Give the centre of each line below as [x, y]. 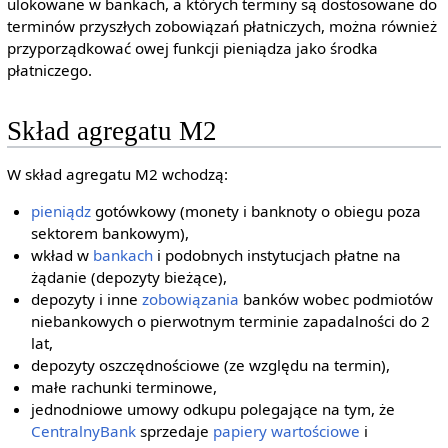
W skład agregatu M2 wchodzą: [117, 173]
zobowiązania [191, 298]
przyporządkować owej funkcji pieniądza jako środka [192, 48]
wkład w [62, 254]
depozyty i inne [87, 298]
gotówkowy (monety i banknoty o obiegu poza [256, 210]
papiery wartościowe [287, 430]
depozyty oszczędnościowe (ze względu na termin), [211, 364]
